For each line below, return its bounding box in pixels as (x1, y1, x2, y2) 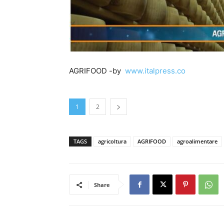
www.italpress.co (125, 66, 185, 75)
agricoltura (98, 137, 126, 145)
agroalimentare (177, 137, 217, 145)
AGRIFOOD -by (69, 66, 125, 75)
